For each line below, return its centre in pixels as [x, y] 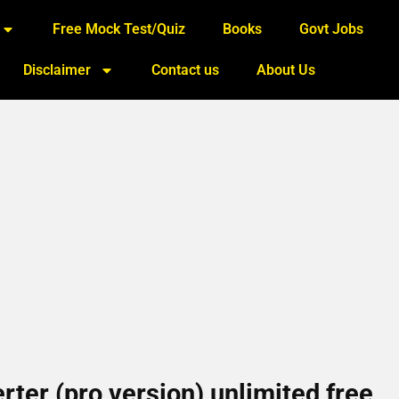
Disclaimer [57, 70]
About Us [286, 70]
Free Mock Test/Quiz [119, 29]
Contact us [186, 70]
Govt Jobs [332, 29]
